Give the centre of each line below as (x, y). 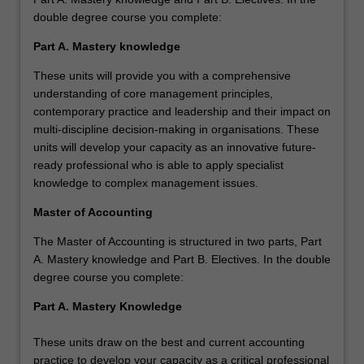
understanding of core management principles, (153, 94)
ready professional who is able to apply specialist (158, 165)
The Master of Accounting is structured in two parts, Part (178, 242)
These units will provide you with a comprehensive (162, 76)
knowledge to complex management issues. (146, 183)
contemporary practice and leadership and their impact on (182, 112)
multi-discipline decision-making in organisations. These (176, 130)
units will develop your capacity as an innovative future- (175, 147)
